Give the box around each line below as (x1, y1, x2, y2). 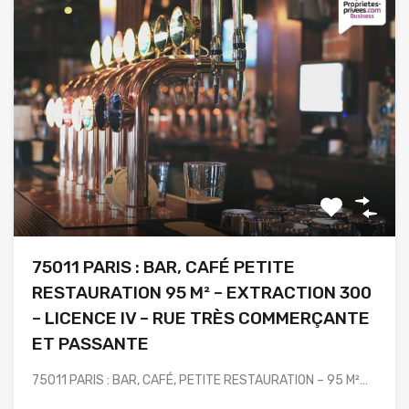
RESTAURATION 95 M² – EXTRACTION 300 (32, 281, 372, 303)
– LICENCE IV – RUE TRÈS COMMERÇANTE (32, 307, 370, 329)
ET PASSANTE (32, 332, 149, 354)
